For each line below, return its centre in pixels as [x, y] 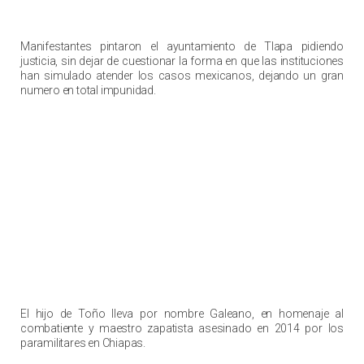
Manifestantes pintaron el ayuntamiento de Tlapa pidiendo [182, 46]
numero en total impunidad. [88, 90]
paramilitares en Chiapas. [83, 343]
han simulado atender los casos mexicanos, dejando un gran [182, 75]
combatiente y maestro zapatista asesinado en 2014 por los [182, 329]
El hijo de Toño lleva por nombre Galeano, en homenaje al [182, 314]
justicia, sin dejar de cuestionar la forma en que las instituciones [182, 61]
